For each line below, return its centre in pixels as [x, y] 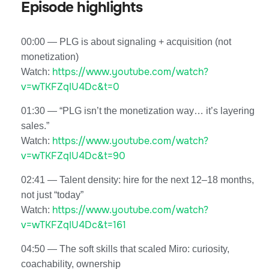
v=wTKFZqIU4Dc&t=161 [74, 225]
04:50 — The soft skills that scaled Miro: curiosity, [125, 249]
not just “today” [52, 195]
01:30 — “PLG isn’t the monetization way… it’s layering [138, 110]
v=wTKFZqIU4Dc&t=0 [70, 86]
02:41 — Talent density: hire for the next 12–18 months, [138, 180]
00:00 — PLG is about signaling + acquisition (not [126, 41]
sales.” [35, 125]
